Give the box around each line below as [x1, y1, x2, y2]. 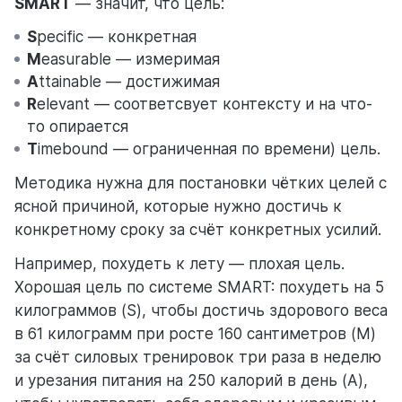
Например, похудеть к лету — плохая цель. [14, 255, 345, 274]
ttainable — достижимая [39, 73, 220, 92]
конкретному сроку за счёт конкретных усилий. [14, 221, 381, 240]
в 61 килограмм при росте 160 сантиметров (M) [14, 325, 376, 344]
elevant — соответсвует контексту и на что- [37, 95, 372, 114]
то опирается [27, 118, 128, 136]
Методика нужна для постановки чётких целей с [14, 174, 387, 193]
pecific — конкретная [37, 28, 197, 47]
